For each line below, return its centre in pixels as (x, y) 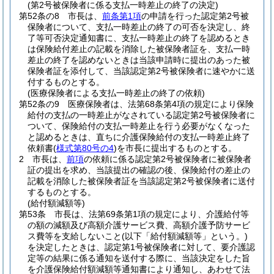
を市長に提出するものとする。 (177, 148)
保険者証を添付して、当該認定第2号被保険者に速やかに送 (141, 71)
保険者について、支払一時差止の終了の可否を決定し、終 (139, 27)
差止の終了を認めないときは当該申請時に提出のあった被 (139, 60)
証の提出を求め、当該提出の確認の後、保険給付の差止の (139, 170)
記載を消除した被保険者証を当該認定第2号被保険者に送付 (141, 181)
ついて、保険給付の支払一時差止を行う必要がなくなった (139, 126)
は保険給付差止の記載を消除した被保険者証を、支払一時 (139, 49)
